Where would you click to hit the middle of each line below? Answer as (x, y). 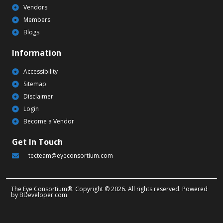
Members (37, 20)
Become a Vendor (49, 121)
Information (37, 53)
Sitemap (35, 84)
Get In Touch (37, 142)
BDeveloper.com (43, 195)
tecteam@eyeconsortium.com (70, 156)
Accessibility (40, 72)
